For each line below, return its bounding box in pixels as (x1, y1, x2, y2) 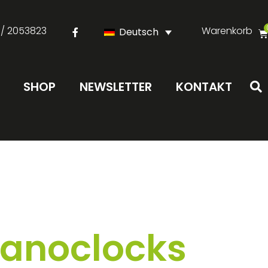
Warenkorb (201, 24, 252, 38)
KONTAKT (175, 78, 232, 95)
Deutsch (118, 25, 159, 39)
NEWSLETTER (79, 78, 152, 95)
